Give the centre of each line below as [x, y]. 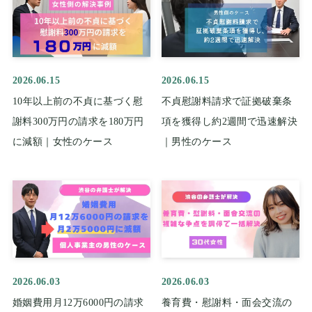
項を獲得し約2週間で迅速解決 [229, 122]
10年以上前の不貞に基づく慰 [78, 102]
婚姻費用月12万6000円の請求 [78, 302]
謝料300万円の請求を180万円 [78, 122]
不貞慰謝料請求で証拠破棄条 [227, 102]
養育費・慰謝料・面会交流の [227, 302]
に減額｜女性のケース [63, 142]
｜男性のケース [197, 142]
